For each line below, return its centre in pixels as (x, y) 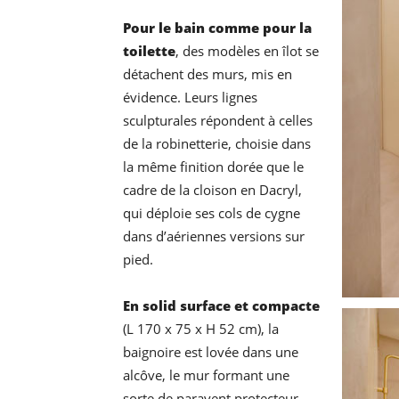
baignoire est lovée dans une (211, 352)
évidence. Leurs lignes (190, 98)
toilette (149, 51)
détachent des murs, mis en (208, 74)
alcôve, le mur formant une (206, 375)
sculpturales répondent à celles (218, 121)
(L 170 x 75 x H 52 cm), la (201, 329)
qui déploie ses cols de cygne (212, 213)
